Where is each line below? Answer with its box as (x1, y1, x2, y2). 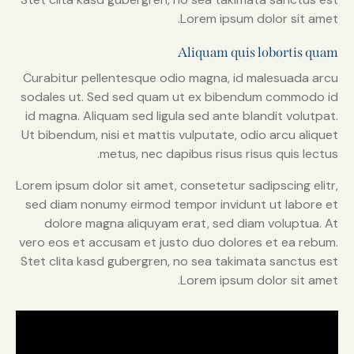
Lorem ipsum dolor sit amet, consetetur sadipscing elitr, (16, 177, 338, 194)
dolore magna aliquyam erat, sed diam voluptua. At (44, 215, 338, 232)
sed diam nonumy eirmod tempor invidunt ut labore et (25, 196, 338, 213)
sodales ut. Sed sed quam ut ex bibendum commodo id (21, 88, 338, 106)
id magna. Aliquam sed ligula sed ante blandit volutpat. (25, 107, 338, 125)
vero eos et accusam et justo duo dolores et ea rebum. (19, 234, 338, 251)
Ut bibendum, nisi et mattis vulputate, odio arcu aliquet (21, 126, 338, 144)
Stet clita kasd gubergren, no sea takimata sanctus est (21, 253, 338, 270)
